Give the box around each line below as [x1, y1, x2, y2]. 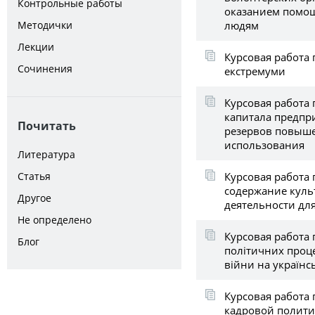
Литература [18, 148, 75, 161]
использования [224, 137, 304, 152]
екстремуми [224, 63, 285, 78]
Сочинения [18, 62, 72, 75]
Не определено [18, 213, 91, 226]
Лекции [18, 40, 54, 53]
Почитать [18, 118, 76, 134]
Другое [18, 191, 51, 205]
